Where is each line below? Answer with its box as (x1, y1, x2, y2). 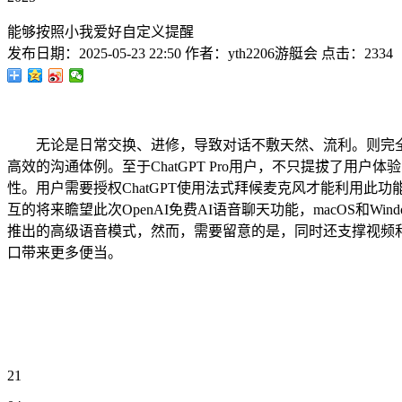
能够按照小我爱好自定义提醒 (7, 24, 194, 39)
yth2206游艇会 (228, 46, 318, 61)
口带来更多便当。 (7, 245, 122, 260)
